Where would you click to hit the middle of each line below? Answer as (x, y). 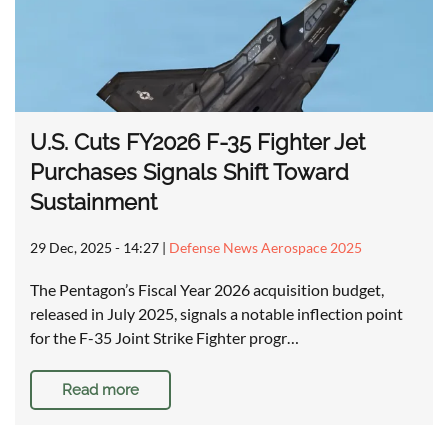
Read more (100, 390)
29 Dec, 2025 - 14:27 (94, 248)
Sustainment (93, 202)
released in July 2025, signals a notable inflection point (216, 314)
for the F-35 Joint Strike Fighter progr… (164, 338)
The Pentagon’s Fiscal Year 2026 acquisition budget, (207, 290)
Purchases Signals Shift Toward (189, 172)
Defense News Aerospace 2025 (265, 248)
